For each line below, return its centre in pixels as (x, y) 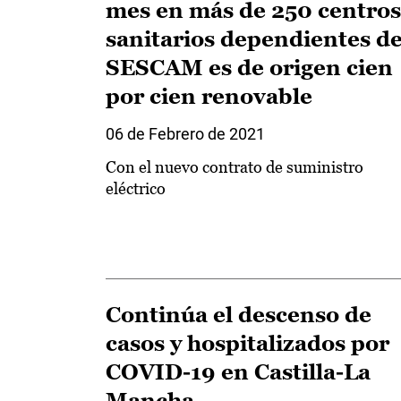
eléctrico (136, 188)
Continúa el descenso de (239, 315)
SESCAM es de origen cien (249, 67)
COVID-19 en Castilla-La (238, 372)
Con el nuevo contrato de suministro (235, 166)
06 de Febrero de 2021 (185, 133)
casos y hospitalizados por (247, 344)
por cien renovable (209, 96)
